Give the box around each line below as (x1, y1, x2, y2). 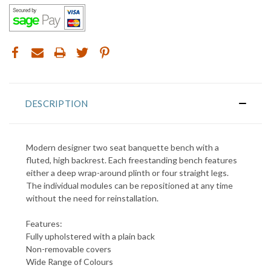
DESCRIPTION (24, 97, 88, 109)
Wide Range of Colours (26, 256, 113, 267)
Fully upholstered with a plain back (26, 230, 155, 241)
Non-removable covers (26, 243, 111, 254)
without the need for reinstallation (26, 192, 157, 203)
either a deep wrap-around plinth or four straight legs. (26, 167, 229, 178)
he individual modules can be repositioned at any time (32, 180, 233, 191)
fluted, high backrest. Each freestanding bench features (26, 154, 237, 165)
